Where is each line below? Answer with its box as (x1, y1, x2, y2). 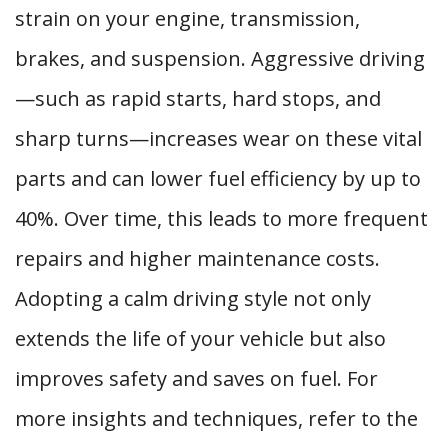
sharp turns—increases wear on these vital (15, 125, 422, 152)
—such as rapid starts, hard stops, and (15, 85, 381, 112)
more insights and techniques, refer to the (15, 405, 418, 432)
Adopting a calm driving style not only (15, 285, 371, 312)
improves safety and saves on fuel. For (15, 365, 378, 392)
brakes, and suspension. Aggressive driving (15, 45, 425, 72)
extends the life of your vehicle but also (15, 325, 386, 352)
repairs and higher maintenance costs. (15, 245, 380, 272)
